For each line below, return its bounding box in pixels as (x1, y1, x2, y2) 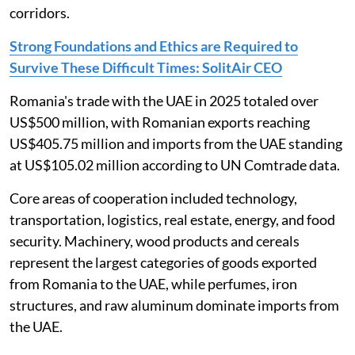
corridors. (10, 4, 70, 22)
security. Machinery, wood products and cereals (10, 232, 300, 250)
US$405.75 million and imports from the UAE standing (10, 135, 342, 153)
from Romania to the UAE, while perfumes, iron (10, 275, 297, 293)
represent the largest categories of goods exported (10, 254, 317, 272)
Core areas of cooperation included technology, (10, 189, 297, 208)
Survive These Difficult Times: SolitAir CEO (10, 59, 282, 77)
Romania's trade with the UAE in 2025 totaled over (10, 92, 319, 110)
